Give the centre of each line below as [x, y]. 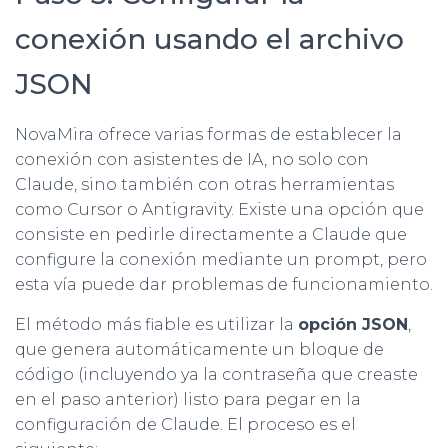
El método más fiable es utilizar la [156, 325]
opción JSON [353, 325]
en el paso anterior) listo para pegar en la [188, 400]
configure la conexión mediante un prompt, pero [221, 260]
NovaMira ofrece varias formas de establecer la [208, 135]
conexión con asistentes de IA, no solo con [192, 160]
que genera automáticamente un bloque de [199, 350]
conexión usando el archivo [209, 39]
